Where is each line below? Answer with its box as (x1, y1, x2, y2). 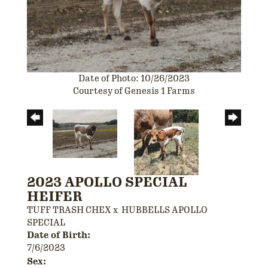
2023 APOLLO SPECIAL (27, 173, 187, 190)
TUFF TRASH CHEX (27, 204, 111, 215)
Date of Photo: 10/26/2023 (78, 72, 190, 84)
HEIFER (27, 188, 83, 205)
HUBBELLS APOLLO (121, 204, 208, 215)
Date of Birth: (27, 229, 90, 240)
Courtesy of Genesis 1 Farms (73, 85, 195, 96)
